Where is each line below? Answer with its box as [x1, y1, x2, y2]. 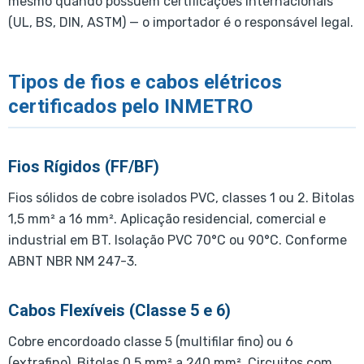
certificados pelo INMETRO [8, 95, 253, 119]
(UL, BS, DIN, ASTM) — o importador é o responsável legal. [8, 14, 353, 30]
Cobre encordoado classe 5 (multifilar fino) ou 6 [8, 334, 293, 350]
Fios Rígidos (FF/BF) [8, 157, 159, 177]
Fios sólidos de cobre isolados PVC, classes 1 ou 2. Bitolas [8, 190, 354, 206]
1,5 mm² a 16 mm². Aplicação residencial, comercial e [8, 211, 326, 227]
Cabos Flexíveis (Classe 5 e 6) [8, 301, 231, 321]
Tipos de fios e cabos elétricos [8, 71, 282, 94]
